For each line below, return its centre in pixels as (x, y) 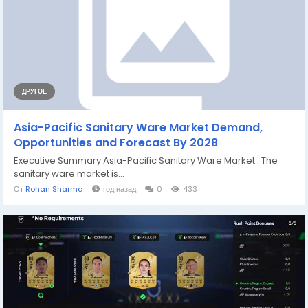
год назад (120, 189)
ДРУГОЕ (34, 91)
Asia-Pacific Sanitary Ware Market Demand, (138, 127)
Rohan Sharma (54, 189)
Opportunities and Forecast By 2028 (116, 142)
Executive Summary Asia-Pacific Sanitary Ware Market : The (146, 160)
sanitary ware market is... (69, 173)
